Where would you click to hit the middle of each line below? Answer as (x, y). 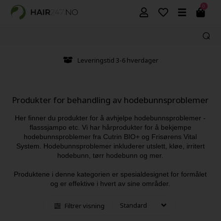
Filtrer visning (85, 206)
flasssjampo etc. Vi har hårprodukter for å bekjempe (110, 127)
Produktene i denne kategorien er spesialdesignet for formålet (110, 174)
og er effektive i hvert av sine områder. (110, 183)
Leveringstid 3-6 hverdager (118, 60)
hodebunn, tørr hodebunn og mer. (110, 155)
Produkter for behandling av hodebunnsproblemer (110, 100)
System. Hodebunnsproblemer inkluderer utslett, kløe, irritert (110, 146)
